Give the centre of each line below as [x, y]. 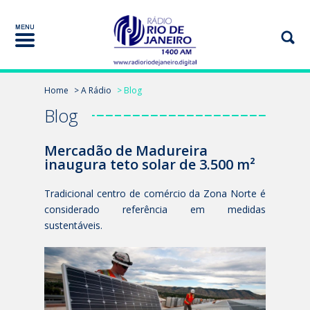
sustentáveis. [73, 225]
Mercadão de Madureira [126, 151]
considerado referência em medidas [155, 209]
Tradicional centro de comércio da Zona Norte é [155, 193]
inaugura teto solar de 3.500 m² [150, 164]
